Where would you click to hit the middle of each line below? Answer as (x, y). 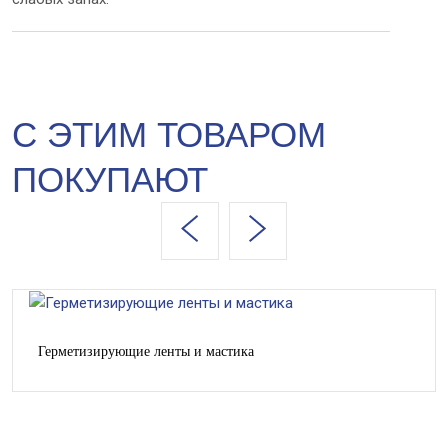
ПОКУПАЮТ (110, 179)
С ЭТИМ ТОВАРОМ (169, 134)
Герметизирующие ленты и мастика (146, 351)
